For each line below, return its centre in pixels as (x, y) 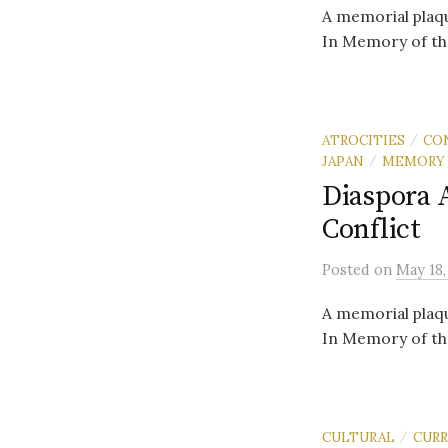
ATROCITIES (363, 140)
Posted (348, 269)
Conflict (371, 229)
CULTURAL (358, 437)
